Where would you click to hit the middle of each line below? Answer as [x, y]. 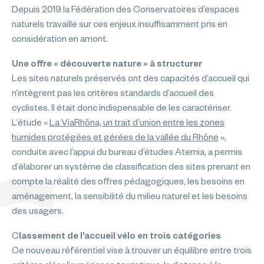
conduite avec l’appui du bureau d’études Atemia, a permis [127, 152]
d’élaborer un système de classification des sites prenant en [131, 166]
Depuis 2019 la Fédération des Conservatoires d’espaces [126, 9]
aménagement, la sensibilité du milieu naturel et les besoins [130, 196]
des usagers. [38, 211]
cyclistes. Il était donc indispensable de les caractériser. [122, 108]
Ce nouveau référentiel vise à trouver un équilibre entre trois [132, 250]
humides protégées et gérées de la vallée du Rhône [115, 137]
